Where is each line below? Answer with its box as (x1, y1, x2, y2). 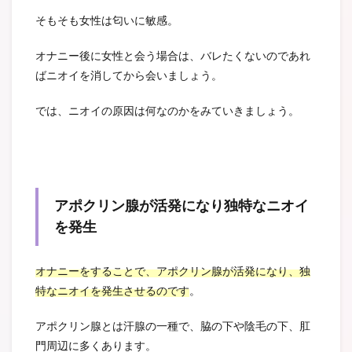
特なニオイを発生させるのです (35, 284, 189, 298)
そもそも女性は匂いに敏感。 (35, 14, 178, 27)
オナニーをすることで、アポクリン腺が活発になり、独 (35, 265, 310, 278)
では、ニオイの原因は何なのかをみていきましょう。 (35, 104, 299, 118)
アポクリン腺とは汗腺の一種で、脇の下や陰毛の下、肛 (35, 320, 310, 333)
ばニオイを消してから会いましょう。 (35, 69, 222, 82)
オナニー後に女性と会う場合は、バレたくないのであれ (35, 49, 310, 63)
